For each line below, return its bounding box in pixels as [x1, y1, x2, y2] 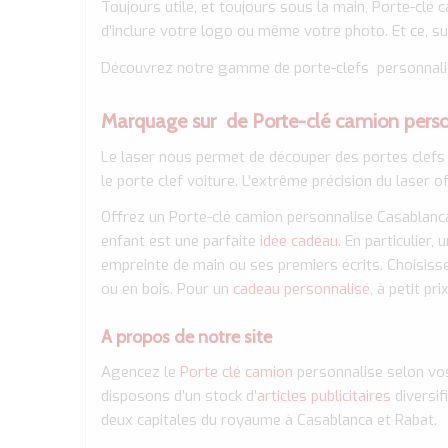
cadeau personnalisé [229, 279, 371, 300]
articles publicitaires [257, 386, 392, 406]
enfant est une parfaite [101, 231, 261, 252]
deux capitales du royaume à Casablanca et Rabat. [101, 410, 438, 430]
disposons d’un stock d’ [101, 386, 258, 406]
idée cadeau [260, 231, 339, 252]
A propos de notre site [101, 326, 273, 349]
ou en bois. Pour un [101, 279, 230, 300]
